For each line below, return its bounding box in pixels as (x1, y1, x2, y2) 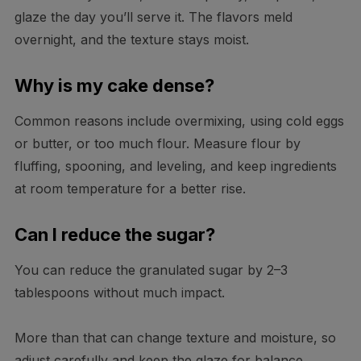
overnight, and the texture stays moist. (14, 31, 249, 48)
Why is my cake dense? (14, 75, 214, 97)
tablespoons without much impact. (14, 284, 225, 301)
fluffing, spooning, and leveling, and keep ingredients (14, 158, 337, 175)
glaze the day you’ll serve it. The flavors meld (14, 9, 293, 26)
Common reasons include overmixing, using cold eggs (14, 113, 344, 130)
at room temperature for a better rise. (14, 180, 246, 197)
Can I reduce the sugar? (14, 224, 215, 246)
